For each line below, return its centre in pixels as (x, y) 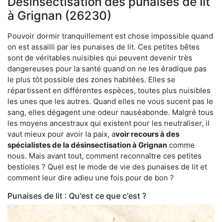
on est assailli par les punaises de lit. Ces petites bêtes (104, 47)
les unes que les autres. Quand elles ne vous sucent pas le (110, 101)
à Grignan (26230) (59, 15)
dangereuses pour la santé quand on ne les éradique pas (107, 68)
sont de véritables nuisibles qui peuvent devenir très (100, 57)
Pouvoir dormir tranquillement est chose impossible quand (110, 36)
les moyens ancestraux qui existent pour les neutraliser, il (109, 123)
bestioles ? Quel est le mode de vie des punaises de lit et (107, 166)
